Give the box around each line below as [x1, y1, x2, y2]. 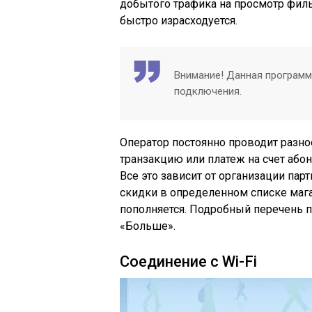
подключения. [174, 85, 242, 97]
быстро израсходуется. [120, 14, 237, 27]
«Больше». [120, 219, 175, 233]
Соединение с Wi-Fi [120, 253, 257, 270]
